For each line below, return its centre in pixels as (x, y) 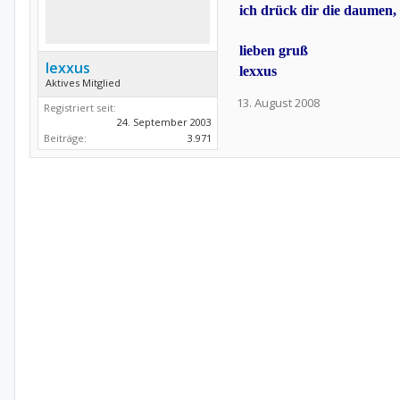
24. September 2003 (164, 122)
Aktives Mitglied (83, 83)
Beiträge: (65, 138)
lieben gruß (274, 50)
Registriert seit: (80, 108)
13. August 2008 (278, 103)
